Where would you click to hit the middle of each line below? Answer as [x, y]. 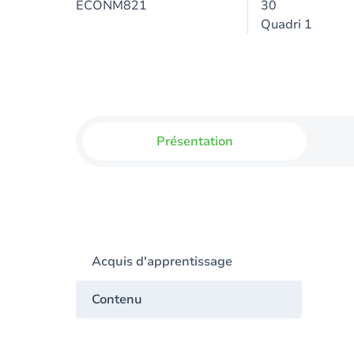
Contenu [117, 299]
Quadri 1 [286, 24]
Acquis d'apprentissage [162, 262]
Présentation [194, 141]
